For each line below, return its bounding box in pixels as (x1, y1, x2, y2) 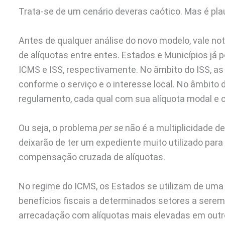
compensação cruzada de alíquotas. (19, 151, 165, 162)
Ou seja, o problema (19, 122, 99, 133)
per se (99, 122, 123, 133)
